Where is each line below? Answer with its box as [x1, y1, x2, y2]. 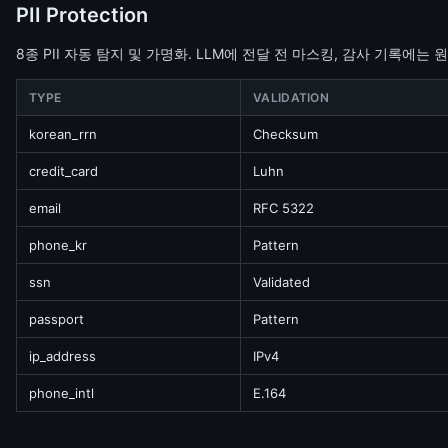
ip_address [29, 348, 96, 364]
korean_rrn [29, 126, 97, 142]
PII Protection [16, 3, 148, 27]
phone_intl [29, 385, 94, 401]
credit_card [29, 163, 98, 179]
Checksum [253, 126, 318, 142]
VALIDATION [253, 90, 329, 105]
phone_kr [29, 237, 87, 253]
